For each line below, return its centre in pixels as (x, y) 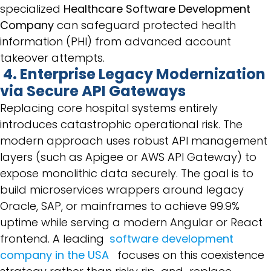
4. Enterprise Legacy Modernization (134, 74)
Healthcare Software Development (157, 9)
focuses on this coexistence (188, 255)
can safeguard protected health (145, 25)
